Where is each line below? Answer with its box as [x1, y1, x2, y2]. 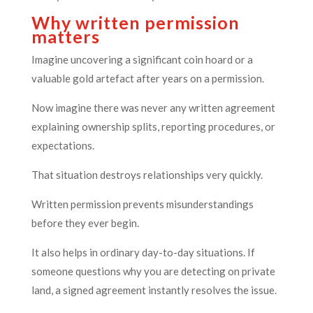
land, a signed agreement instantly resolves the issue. [31, 284, 277, 297]
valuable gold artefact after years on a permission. [31, 72, 264, 85]
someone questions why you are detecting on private [31, 265, 275, 278]
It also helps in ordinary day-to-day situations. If [31, 246, 255, 259]
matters [31, 26, 100, 48]
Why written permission [31, 12, 240, 34]
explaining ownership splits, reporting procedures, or [31, 120, 275, 133]
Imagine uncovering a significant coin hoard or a [31, 53, 253, 66]
